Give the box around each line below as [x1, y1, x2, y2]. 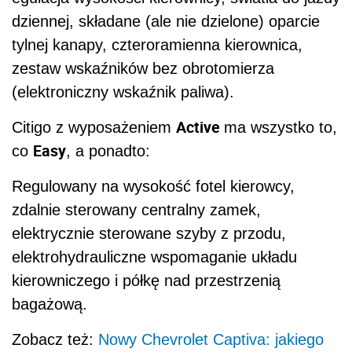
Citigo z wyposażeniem [12, 119, 176, 137]
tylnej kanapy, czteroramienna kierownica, [12, 36, 302, 54]
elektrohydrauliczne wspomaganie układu [12, 248, 297, 266]
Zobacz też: [12, 331, 98, 349]
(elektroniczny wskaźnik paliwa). [12, 83, 234, 101]
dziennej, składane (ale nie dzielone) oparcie [12, 13, 320, 31]
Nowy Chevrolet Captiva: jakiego [98, 331, 324, 349]
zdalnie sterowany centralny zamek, [12, 201, 261, 219]
